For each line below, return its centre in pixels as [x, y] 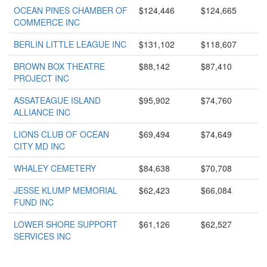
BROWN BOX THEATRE [59, 66]
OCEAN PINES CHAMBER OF [71, 10]
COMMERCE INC [47, 22]
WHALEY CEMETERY [55, 168]
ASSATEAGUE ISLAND [57, 100]
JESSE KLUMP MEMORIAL [66, 190]
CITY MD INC [39, 146]
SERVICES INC [42, 236]
